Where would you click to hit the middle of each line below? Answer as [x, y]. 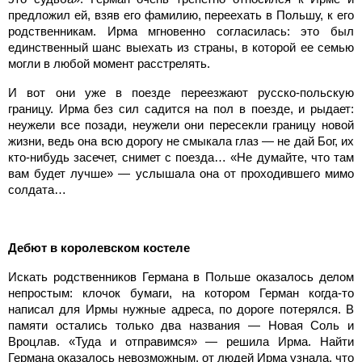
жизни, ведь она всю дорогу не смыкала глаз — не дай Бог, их [181, 141]
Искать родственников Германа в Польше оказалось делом [181, 276]
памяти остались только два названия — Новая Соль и [181, 325]
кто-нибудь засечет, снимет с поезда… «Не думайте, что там [181, 157]
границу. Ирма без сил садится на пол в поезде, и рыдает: [181, 108]
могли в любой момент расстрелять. [109, 63]
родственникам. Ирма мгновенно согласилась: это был [181, 31]
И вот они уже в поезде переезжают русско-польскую [181, 92]
